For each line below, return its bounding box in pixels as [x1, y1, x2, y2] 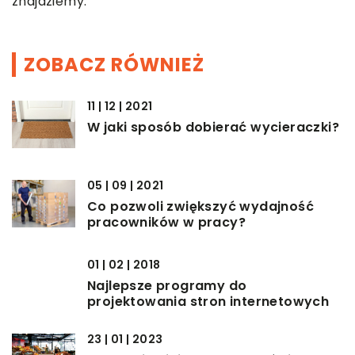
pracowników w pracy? [87, 213, 246, 232]
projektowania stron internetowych [87, 292, 330, 311]
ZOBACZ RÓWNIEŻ [24, 52, 204, 78]
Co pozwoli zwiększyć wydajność [87, 197, 314, 216]
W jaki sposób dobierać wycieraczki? [87, 118, 339, 137]
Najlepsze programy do [87, 277, 247, 296]
